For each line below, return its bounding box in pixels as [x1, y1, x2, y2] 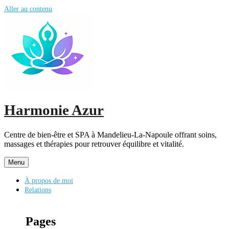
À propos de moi [25, 176, 73, 185]
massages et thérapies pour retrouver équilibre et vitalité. [4, 139, 184, 148]
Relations [25, 185, 51, 194]
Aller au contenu [4, 5, 52, 13]
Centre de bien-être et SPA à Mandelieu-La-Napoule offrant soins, [4, 130, 217, 139]
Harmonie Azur [4, 102, 104, 119]
